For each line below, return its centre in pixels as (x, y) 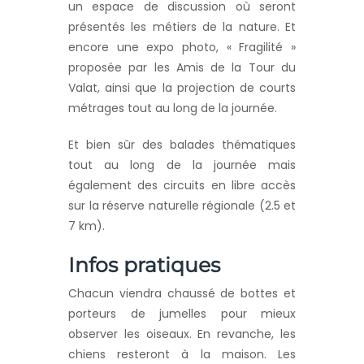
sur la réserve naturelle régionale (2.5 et (182, 206)
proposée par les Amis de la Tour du (182, 68)
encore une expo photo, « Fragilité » (182, 48)
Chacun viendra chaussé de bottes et (182, 294)
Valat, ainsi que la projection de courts (182, 88)
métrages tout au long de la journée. (173, 108)
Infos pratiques (144, 265)
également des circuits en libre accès (182, 186)
